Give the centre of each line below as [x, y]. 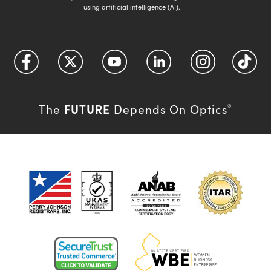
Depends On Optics [169, 109]
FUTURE [87, 108]
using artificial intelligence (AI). [132, 7]
